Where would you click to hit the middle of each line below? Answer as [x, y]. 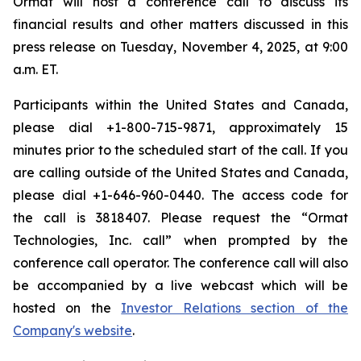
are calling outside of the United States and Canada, [180, 172]
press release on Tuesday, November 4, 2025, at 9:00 [180, 47]
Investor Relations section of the [235, 308]
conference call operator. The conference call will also [180, 263]
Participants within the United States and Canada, [180, 105]
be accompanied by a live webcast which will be [180, 285]
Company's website [73, 330]
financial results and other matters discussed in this [180, 24]
